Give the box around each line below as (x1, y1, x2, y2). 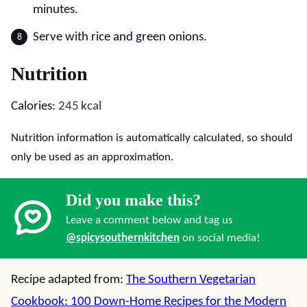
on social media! (180, 232, 260, 244)
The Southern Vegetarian (126, 273, 256, 286)
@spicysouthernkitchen (66, 232, 180, 244)
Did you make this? (66, 191, 201, 209)
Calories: (11, 100, 58, 113)
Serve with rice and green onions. (33, 31, 207, 44)
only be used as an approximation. (11, 151, 173, 163)
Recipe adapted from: (11, 273, 126, 286)
